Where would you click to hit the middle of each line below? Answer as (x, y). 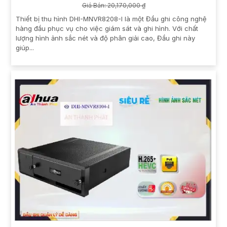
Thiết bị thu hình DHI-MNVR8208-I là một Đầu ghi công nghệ (111, 19)
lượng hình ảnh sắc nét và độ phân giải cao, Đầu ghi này (105, 38)
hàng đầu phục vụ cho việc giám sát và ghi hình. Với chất (107, 29)
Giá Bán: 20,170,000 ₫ (113, 6)
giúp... (25, 48)
